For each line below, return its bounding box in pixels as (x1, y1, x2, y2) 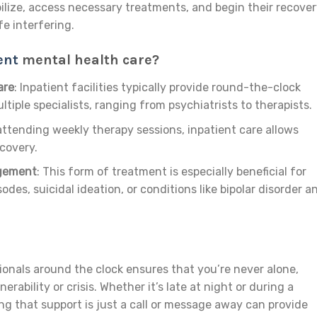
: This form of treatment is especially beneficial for (36, 165, 306, 179)
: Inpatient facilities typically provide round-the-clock (13, 80, 301, 94)
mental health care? (18, 51, 159, 68)
